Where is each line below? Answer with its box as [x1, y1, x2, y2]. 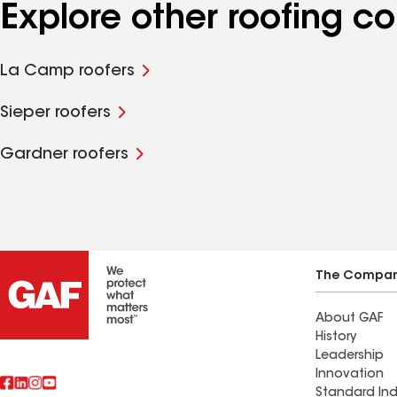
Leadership [315, 350, 384, 362]
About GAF [315, 313, 383, 325]
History [315, 331, 356, 344]
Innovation [315, 369, 384, 381]
